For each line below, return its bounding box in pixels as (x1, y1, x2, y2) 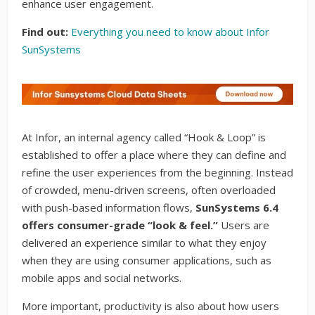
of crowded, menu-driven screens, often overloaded (22, 182, 276, 197)
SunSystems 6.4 (195, 200, 278, 214)
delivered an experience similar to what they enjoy (22, 235, 266, 250)
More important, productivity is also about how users (22, 298, 279, 313)
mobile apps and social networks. (22, 270, 184, 285)
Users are (218, 217, 269, 232)
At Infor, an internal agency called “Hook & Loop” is (22, 129, 266, 144)
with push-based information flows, (22, 200, 195, 214)
